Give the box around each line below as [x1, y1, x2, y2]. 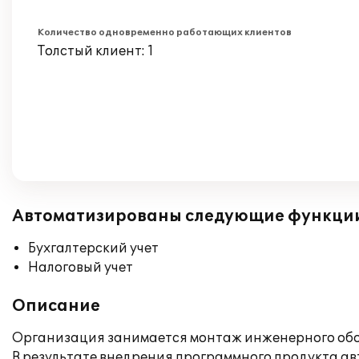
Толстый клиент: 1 [38, 43, 154, 59]
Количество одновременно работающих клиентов [38, 27, 292, 38]
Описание [12, 296, 100, 316]
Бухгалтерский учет [28, 240, 159, 256]
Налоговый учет [28, 260, 133, 276]
